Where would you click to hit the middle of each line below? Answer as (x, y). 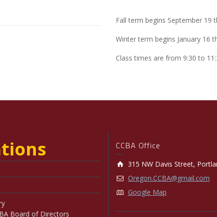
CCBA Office (138, 145)
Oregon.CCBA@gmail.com (169, 178)
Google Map (147, 192)
